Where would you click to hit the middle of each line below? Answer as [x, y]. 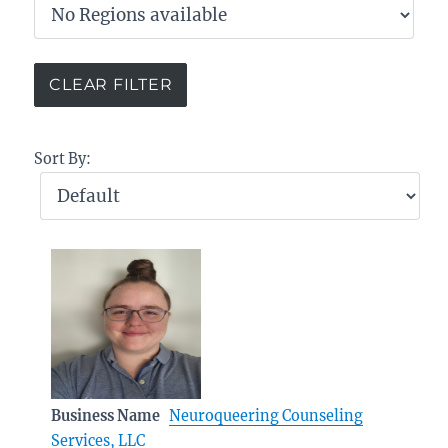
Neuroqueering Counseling [266, 415]
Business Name [106, 415]
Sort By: [63, 158]
